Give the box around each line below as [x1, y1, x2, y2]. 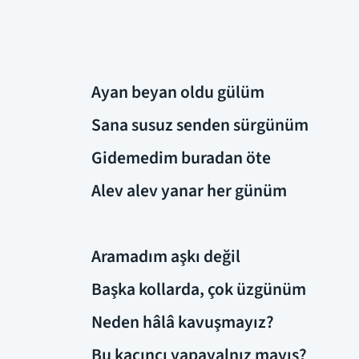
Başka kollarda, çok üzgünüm [91, 276, 306, 302]
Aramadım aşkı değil [91, 244, 240, 269]
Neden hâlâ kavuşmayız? [91, 309, 274, 335]
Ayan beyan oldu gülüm [91, 79, 264, 105]
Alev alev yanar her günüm [91, 178, 287, 204]
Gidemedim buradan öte [91, 145, 271, 171]
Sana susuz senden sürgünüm [91, 112, 309, 138]
